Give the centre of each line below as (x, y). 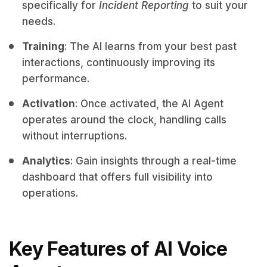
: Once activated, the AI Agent (149, 104)
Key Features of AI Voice (118, 249)
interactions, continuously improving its (119, 63)
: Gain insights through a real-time (153, 161)
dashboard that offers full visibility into (117, 177)
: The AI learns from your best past (150, 46)
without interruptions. (74, 136)
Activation (49, 104)
